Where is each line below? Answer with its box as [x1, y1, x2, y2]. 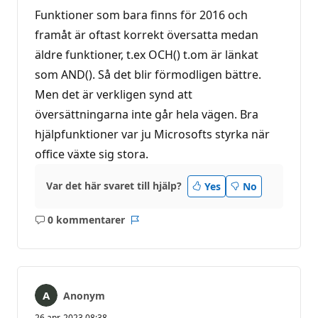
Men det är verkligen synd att [35, 86, 192, 102]
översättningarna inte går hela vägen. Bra [35, 106, 258, 122]
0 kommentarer [47, 213, 125, 227]
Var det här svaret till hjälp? [46, 179, 182, 193]
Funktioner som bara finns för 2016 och [35, 6, 248, 23]
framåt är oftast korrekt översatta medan [35, 26, 258, 43]
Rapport [133, 219, 174, 234]
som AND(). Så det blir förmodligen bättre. [35, 66, 261, 82]
